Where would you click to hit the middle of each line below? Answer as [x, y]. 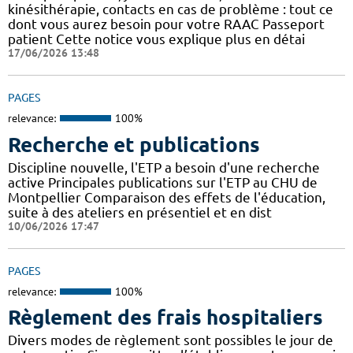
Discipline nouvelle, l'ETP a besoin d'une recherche [164, 167]
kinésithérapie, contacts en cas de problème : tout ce [171, 9]
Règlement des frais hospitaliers [165, 318]
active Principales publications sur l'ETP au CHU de [163, 182]
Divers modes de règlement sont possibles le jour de [171, 340]
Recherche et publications [134, 144]
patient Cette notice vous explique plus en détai [156, 39]
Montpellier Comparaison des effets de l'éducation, [167, 197]
